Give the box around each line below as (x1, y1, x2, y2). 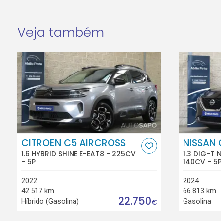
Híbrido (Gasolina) (21, 196, 79, 206)
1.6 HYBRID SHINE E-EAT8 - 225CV (21, 149, 136, 159)
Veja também (17, 23, 104, 41)
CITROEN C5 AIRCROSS (21, 136, 126, 149)
